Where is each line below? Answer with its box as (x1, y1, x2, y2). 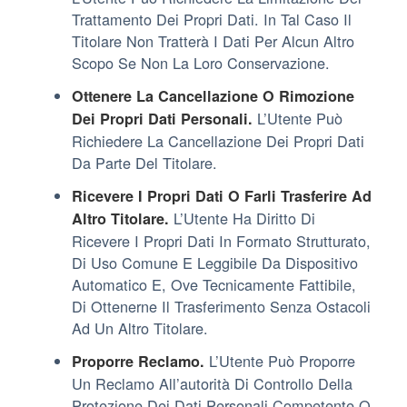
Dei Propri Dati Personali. (72, 107, 253, 129)
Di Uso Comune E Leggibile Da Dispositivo (72, 251, 358, 273)
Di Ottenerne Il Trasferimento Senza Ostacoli (72, 294, 371, 317)
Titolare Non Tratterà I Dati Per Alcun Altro (72, 29, 354, 52)
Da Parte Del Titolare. (72, 151, 217, 174)
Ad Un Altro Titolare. (72, 316, 208, 339)
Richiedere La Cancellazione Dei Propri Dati (72, 129, 364, 152)
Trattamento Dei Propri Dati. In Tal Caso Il (72, 7, 352, 30)
